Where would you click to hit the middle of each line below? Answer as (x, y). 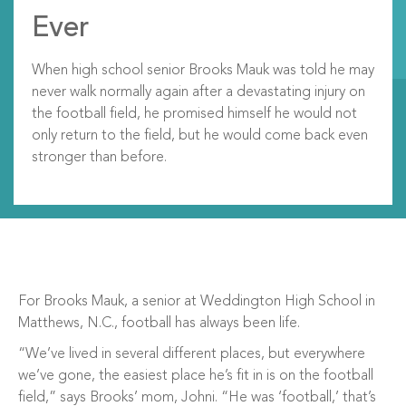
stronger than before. (99, 158)
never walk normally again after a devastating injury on (198, 92)
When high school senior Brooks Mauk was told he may (203, 71)
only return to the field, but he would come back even (200, 136)
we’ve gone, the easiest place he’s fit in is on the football (196, 376)
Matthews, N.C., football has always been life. (159, 324)
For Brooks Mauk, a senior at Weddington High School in (197, 302)
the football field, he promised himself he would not (194, 114)
